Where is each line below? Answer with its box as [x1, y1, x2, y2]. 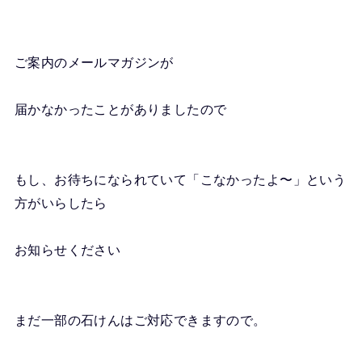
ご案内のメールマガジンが [14, 55, 174, 70]
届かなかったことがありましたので [14, 102, 227, 117]
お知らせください [14, 242, 121, 258]
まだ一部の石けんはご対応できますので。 [14, 313, 267, 328]
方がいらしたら [14, 196, 107, 211]
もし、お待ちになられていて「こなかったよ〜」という [14, 172, 347, 187]
